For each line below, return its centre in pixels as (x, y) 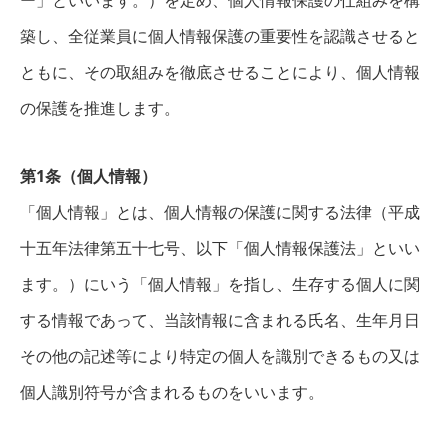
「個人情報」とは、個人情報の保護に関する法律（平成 (220, 212)
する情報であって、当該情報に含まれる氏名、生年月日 (220, 320)
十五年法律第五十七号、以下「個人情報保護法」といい (220, 248)
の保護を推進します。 (100, 108)
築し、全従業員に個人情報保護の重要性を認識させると (220, 36)
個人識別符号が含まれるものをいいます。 (172, 392)
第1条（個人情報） (88, 176)
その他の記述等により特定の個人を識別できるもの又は (220, 356)
